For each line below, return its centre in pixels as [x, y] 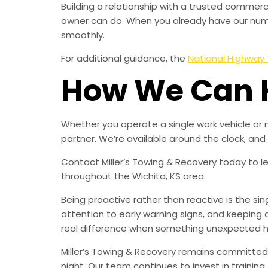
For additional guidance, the [124, 58]
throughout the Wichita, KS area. [133, 176]
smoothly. [83, 35]
